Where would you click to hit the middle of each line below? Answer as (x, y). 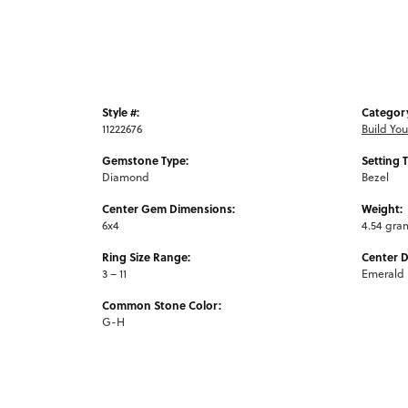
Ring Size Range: (146, 256)
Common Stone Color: (162, 305)
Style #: (121, 112)
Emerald (383, 273)
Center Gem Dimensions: (168, 208)
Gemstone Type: (145, 160)
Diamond (126, 177)
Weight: (382, 208)
